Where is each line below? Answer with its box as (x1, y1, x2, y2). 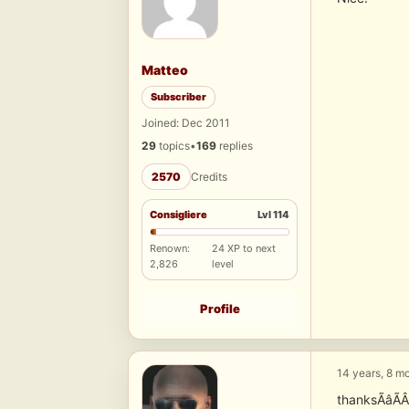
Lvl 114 (257, 208, 289, 222)
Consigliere (150, 208, 207, 222)
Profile (199, 301, 240, 317)
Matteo (142, 62, 188, 79)
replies (216, 139, 253, 153)
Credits (191, 170, 227, 184)
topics (156, 139, 190, 153)
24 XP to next (212, 242, 277, 256)
